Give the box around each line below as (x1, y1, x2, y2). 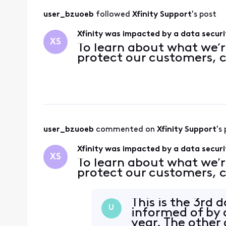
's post (191, 11, 216, 19)
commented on (95, 126, 157, 134)
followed (95, 11, 132, 19)
